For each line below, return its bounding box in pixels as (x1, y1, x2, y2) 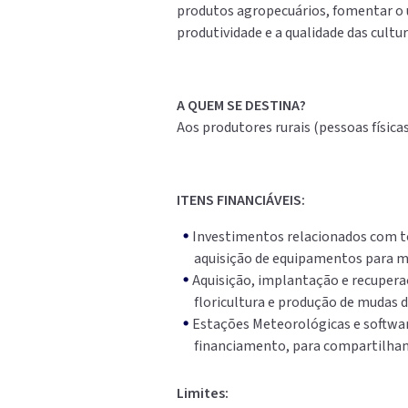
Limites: (177, 383, 229, 404)
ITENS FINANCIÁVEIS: (177, 190, 306, 211)
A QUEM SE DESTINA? (177, 96, 307, 117)
